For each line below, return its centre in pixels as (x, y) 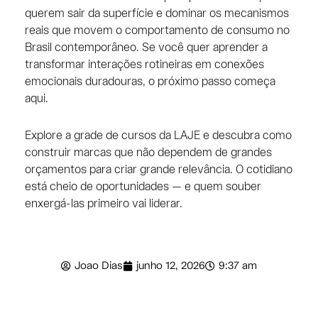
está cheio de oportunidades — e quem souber (143, 187)
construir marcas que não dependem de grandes (148, 153)
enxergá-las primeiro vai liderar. (103, 204)
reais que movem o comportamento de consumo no (157, 31)
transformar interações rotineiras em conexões (144, 65)
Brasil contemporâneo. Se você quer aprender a (146, 48)
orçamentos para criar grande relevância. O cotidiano (158, 170)
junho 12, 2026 (171, 266)
